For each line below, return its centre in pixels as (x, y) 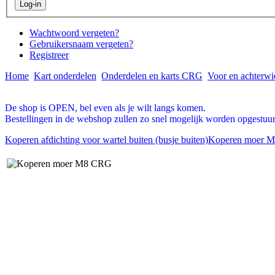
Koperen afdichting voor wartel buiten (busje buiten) (107, 140)
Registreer (49, 55)
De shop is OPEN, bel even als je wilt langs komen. (105, 108)
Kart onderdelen (65, 76)
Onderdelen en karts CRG (152, 76)
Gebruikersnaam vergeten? (81, 44)
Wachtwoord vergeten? (74, 33)
